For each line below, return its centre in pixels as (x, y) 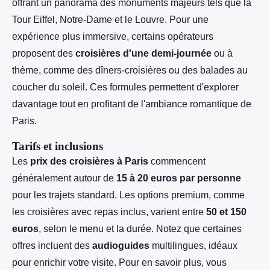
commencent (177, 161)
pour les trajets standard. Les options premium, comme (128, 195)
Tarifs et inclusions (58, 146)
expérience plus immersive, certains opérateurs (113, 36)
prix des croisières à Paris (89, 161)
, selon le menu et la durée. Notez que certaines (140, 229)
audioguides (121, 246)
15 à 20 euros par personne (179, 178)
